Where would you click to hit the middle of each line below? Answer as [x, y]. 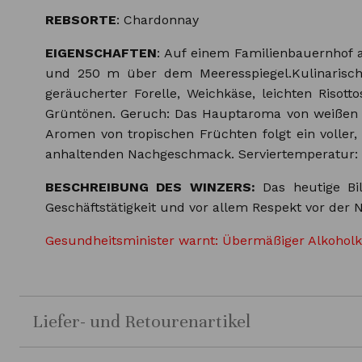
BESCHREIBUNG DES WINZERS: [150, 187]
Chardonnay [161, 19]
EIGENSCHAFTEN [101, 53]
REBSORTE [80, 19]
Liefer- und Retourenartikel [141, 321]
